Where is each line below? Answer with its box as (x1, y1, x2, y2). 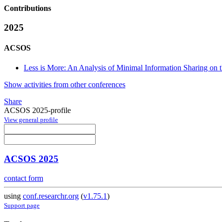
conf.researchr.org (23, 192, 79, 201)
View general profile (4, 115, 58, 123)
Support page (4, 202, 40, 210)
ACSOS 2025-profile (4, 106, 71, 114)
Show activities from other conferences (4, 80, 125, 89)
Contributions (4, 4, 51, 13)
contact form (4, 174, 43, 183)
